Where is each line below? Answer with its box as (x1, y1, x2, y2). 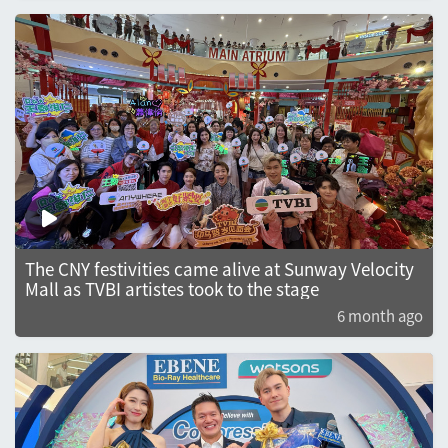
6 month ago (337, 304, 423, 326)
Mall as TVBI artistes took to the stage (25, 275, 319, 301)
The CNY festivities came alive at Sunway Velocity (25, 255, 414, 281)
